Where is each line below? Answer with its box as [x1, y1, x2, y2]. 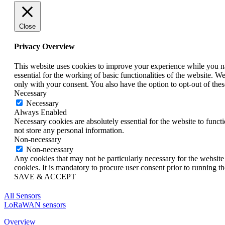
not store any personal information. [14, 126, 124, 135]
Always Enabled [14, 108, 67, 117]
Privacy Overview [14, 42, 75, 51]
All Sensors [4, 191, 41, 200]
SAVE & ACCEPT [14, 172, 76, 181]
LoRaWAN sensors [4, 200, 66, 209]
